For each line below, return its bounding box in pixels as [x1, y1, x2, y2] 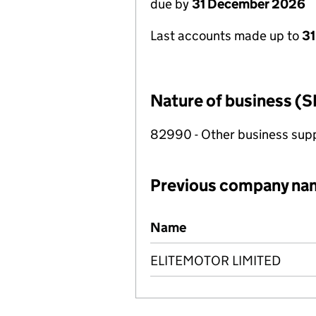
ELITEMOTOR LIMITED [150, 253, 281, 269]
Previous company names [153, 211, 299, 227]
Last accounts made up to [150, 28, 302, 44]
